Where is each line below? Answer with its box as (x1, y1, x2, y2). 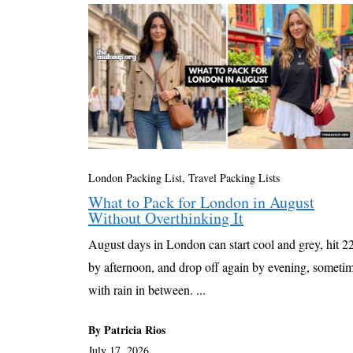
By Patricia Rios (88, 321, 165, 339)
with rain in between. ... (88, 281, 206, 299)
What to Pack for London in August (88, 191, 314, 214)
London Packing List (88, 170, 182, 186)
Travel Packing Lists (188, 170, 280, 186)
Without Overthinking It (88, 207, 243, 229)
